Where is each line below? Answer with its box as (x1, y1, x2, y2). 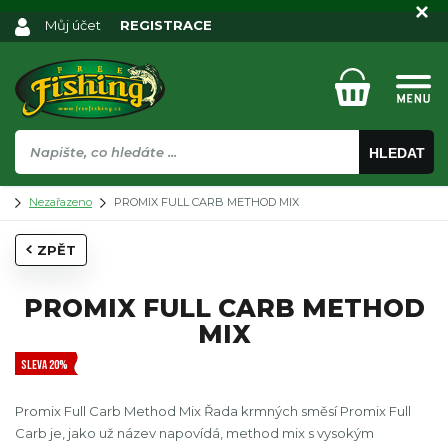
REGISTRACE (120, 17, 213, 33)
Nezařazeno (29, 195, 92, 209)
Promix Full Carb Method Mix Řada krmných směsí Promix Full (15, 403, 411, 419)
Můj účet (45, 17, 102, 33)
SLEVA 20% (21, 357, 68, 373)
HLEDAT (368, 145, 425, 161)
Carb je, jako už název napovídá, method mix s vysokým (15, 425, 374, 441)
